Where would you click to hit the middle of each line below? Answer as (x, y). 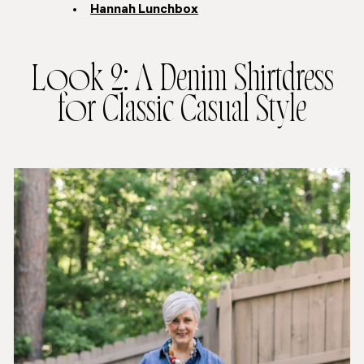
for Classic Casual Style (182, 114)
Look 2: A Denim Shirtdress (182, 83)
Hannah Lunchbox (145, 10)
